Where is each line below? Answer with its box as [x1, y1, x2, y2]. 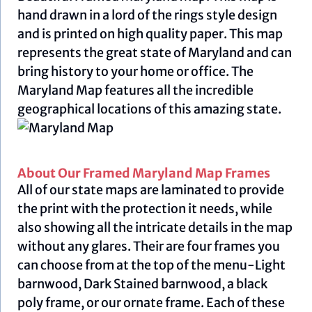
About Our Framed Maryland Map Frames [17, 164, 271, 181]
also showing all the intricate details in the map [17, 219, 293, 235]
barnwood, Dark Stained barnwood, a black [17, 275, 268, 292]
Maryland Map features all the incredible [17, 81, 254, 98]
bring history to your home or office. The [17, 63, 254, 79]
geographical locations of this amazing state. [17, 100, 282, 117]
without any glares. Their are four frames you [17, 237, 281, 254]
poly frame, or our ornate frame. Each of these [17, 294, 286, 311]
